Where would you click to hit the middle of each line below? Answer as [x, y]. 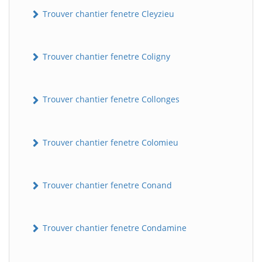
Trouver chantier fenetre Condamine [113, 228]
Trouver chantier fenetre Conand [106, 185]
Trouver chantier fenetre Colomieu [109, 142]
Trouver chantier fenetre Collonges [110, 99]
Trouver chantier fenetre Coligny [105, 57]
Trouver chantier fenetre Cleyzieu [107, 13]
